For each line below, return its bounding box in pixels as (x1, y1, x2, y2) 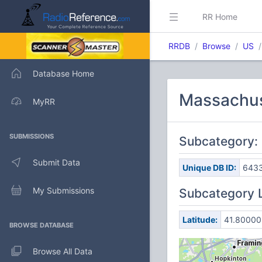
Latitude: (182, 215, 218, 225)
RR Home (202, 11, 237, 22)
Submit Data (33, 157, 80, 167)
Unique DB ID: (182, 163, 236, 173)
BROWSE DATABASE (9, 221, 74, 229)
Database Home (33, 68, 94, 78)
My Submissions (33, 185, 94, 195)
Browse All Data (33, 246, 92, 256)
